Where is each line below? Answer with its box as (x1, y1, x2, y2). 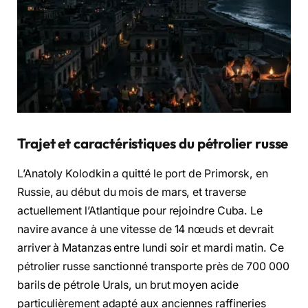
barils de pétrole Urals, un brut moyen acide (17, 278, 239, 292)
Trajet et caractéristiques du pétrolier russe (17, 135, 289, 153)
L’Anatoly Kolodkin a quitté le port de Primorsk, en (17, 167, 268, 181)
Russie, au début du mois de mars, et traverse (17, 186, 247, 199)
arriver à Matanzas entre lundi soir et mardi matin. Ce (17, 241, 284, 255)
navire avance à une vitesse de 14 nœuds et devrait (17, 223, 274, 236)
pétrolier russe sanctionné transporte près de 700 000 (17, 260, 289, 274)
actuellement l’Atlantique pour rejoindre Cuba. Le (17, 204, 263, 218)
